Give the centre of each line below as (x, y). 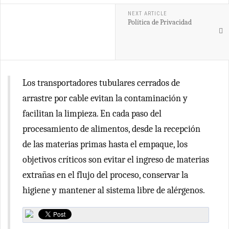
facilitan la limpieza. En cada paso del (92, 114)
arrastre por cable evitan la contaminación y (105, 98)
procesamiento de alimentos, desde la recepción (111, 129)
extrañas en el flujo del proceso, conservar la (105, 175)
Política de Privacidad (159, 22)
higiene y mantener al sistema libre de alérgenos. (114, 190)
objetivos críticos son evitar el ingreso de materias (116, 160)
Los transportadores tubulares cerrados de (101, 83)
